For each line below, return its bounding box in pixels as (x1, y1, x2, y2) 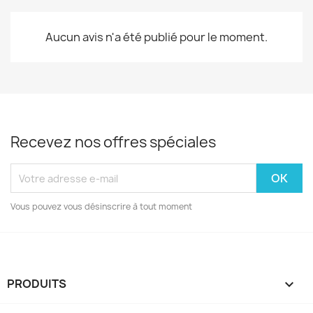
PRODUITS (7, 276, 66, 291)
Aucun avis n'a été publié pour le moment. (45, 29, 268, 45)
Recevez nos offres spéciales (10, 132, 216, 152)
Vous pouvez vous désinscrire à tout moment (10, 201, 192, 212)
